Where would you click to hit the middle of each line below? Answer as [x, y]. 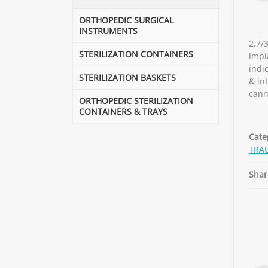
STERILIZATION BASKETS [127, 77]
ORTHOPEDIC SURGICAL [126, 20]
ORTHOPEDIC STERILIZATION [136, 101]
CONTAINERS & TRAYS [123, 112]
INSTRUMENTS [108, 31]
